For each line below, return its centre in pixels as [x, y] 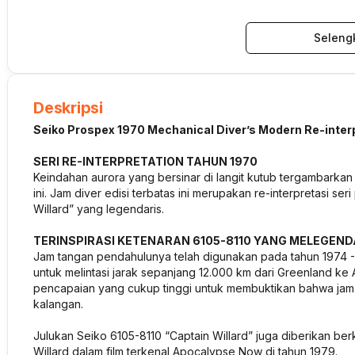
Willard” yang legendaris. [99, 209]
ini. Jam [54, 193]
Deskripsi [68, 108]
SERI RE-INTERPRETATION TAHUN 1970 [145, 161]
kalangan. [58, 304]
